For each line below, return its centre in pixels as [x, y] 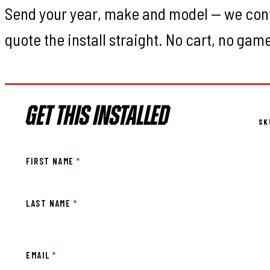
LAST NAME [50, 203]
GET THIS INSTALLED [98, 118]
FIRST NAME [52, 161]
